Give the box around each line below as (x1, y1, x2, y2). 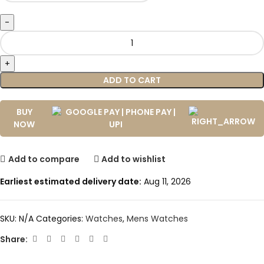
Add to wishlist (101, 153, 166, 165)
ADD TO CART (103, 74, 161, 87)
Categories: (36, 213, 83, 225)
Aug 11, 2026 (141, 176, 191, 188)
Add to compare (8, 153, 80, 165)
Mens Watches (127, 213, 188, 225)
